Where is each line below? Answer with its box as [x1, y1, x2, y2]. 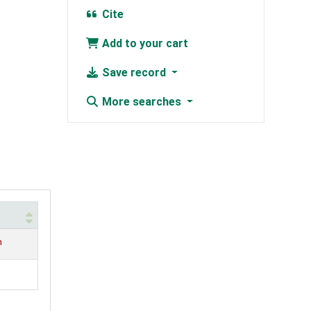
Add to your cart [99, 37, 188, 51]
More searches [99, 95, 184, 109]
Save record [99, 66, 169, 80]
